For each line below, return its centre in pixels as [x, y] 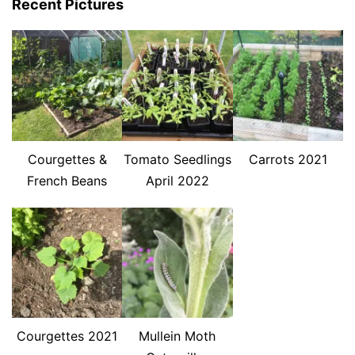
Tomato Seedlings [177, 159]
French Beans [67, 180]
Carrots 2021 [288, 159]
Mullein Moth [177, 336]
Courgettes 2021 [67, 336]
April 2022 [177, 180]
